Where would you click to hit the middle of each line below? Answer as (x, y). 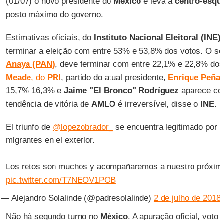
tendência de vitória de (48, 104)
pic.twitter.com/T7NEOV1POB (61, 180)
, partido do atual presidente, (114, 77)
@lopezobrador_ (82, 127)
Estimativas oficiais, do (50, 38)
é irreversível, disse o (158, 104)
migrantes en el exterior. (50, 140)
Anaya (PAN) (30, 64)
